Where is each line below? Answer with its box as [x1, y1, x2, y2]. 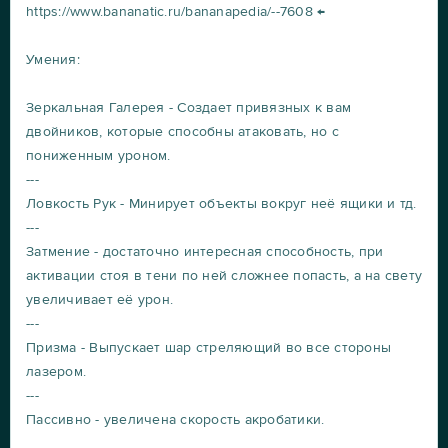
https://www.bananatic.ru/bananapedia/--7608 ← [26, 2, 326, 20]
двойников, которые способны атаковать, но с [26, 122, 339, 140]
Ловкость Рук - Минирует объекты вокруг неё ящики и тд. [26, 194, 417, 212]
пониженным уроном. [26, 146, 171, 164]
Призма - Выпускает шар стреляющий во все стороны [26, 338, 391, 356]
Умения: [26, 50, 80, 68]
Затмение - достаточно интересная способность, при [26, 242, 384, 260]
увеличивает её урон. [26, 290, 173, 308]
